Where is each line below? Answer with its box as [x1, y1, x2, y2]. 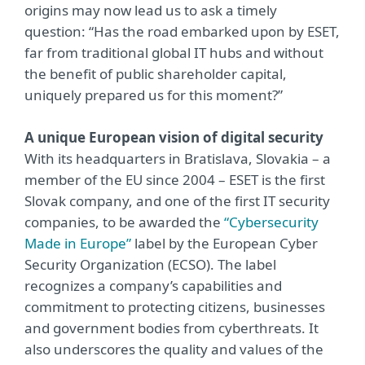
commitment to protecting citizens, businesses [24, 297, 325, 317]
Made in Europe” [24, 234, 131, 253]
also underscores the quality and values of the [24, 340, 323, 359]
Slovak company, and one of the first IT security [24, 191, 330, 211]
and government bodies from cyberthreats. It [24, 319, 319, 338]
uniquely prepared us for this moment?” [24, 86, 283, 105]
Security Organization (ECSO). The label [24, 255, 276, 275]
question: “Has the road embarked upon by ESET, [24, 22, 340, 42]
